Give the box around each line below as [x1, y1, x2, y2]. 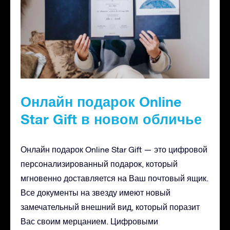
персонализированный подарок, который [21, 159, 178, 168]
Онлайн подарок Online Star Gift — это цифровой [21, 144, 207, 154]
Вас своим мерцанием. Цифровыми [21, 216, 158, 226]
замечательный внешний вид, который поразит [21, 202, 200, 212]
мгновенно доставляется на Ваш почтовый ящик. [21, 173, 208, 183]
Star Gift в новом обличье [21, 110, 202, 127]
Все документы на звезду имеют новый [21, 187, 170, 197]
